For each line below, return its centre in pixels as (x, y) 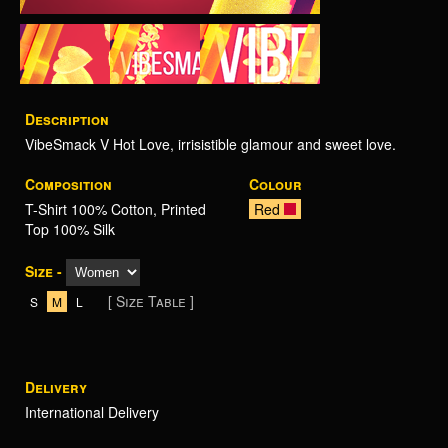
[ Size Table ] (151, 301)
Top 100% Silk (70, 229)
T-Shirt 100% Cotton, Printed (115, 209)
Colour (275, 184)
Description (67, 119)
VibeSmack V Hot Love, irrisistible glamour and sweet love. (210, 144)
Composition (68, 184)
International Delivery (92, 412)
